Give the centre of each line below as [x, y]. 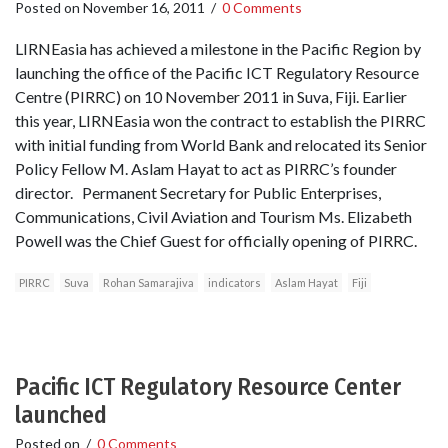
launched [61, 415]
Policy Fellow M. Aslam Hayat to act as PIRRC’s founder [206, 169]
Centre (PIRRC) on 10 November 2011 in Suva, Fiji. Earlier [211, 97]
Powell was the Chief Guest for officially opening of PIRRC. [216, 241]
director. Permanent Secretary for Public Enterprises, [198, 193]
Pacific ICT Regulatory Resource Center [208, 387]
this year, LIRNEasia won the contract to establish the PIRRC [220, 121]
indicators [234, 283]
